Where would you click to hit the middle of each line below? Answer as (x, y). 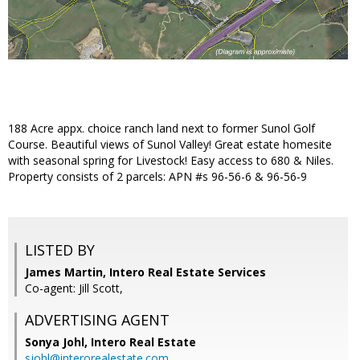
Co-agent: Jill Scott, (74, 288)
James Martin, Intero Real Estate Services (145, 272)
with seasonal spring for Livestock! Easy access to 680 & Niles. (171, 161)
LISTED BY (60, 250)
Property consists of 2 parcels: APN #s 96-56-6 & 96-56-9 (157, 177)
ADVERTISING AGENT (97, 320)
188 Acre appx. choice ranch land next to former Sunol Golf (162, 129)
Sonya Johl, (58, 342)
